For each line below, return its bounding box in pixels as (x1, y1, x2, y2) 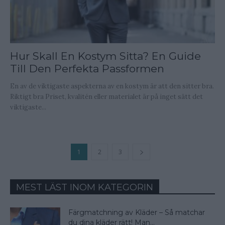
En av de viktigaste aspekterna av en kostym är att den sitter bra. (10, 82, 214, 91)
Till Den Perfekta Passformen (10, 62, 164, 75)
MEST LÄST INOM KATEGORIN (16, 182, 153, 193)
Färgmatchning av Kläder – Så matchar (68, 208, 205, 217)
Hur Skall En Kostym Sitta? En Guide (10, 50, 201, 63)
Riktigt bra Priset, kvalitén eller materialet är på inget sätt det (10, 92, 203, 101)
